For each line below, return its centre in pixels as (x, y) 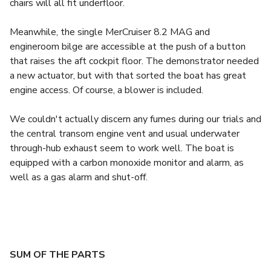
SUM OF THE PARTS (57, 255)
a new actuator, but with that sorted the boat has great (128, 76)
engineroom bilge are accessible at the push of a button (128, 47)
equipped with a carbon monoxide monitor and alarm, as (127, 163)
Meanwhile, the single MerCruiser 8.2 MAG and (110, 32)
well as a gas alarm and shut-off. (79, 177)
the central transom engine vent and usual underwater (125, 134)
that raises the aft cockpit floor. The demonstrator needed (134, 61)
